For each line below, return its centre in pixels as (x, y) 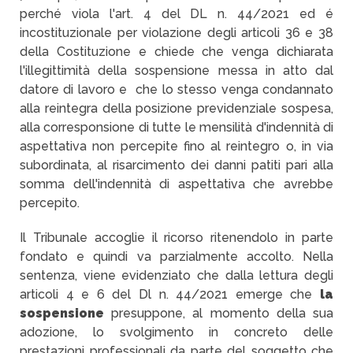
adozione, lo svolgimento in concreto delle (176, 332)
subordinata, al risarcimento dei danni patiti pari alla (176, 165)
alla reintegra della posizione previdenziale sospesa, (176, 108)
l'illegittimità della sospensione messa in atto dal (176, 71)
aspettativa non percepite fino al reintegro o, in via (176, 146)
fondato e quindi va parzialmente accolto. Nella (176, 256)
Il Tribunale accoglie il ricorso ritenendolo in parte (176, 238)
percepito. (51, 203)
